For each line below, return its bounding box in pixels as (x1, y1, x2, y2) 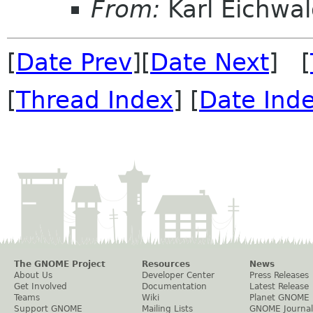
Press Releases (249, 270, 309, 280)
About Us (14, 270, 52, 280)
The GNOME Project (14, 259, 105, 269)
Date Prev (16, 48, 132, 76)
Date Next (150, 48, 269, 76)
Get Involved (14, 281, 67, 291)
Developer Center (142, 270, 214, 280)
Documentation (142, 281, 207, 291)
